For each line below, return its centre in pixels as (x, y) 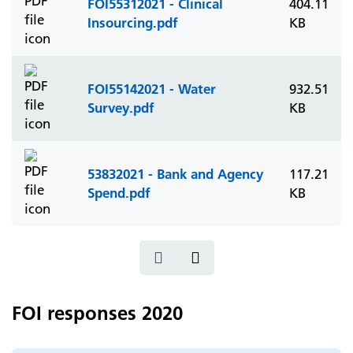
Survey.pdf (121, 108)
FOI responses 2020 (97, 313)
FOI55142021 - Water (152, 89)
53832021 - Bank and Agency (175, 174)
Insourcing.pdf (133, 22)
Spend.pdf (119, 193)
